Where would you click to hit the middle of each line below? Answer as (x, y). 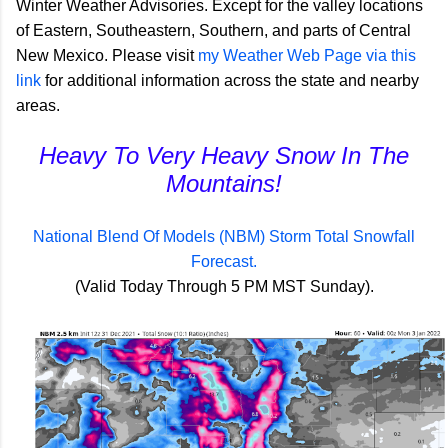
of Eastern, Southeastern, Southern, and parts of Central (213, 31)
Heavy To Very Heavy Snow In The (224, 156)
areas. (38, 106)
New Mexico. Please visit (107, 56)
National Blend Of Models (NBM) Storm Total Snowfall (224, 237)
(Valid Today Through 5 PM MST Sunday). (224, 287)
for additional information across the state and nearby (230, 81)
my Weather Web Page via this (307, 56)
